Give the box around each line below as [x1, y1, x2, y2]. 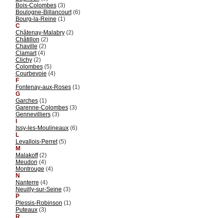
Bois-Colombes [15, 1, 56, 9]
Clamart [15, 49, 36, 56]
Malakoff [15, 151, 38, 159]
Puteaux [15, 206, 37, 213]
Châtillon [15, 36, 39, 43]
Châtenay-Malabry [15, 29, 65, 36]
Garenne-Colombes [15, 104, 68, 111]
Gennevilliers [15, 110, 51, 118]
